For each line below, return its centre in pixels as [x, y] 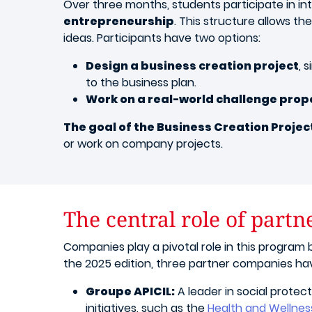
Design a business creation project [192, 66]
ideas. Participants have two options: [162, 38]
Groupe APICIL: [130, 291]
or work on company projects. [143, 144]
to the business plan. [141, 83]
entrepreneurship [119, 21]
